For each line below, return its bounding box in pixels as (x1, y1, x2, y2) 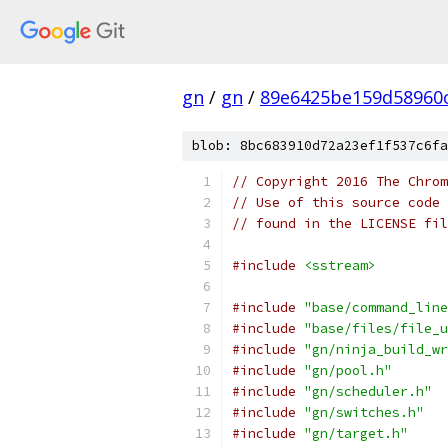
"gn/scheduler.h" (304, 383, 432, 400)
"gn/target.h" (304, 425, 408, 442)
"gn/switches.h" (304, 404, 424, 421)
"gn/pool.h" (304, 362, 392, 379)
